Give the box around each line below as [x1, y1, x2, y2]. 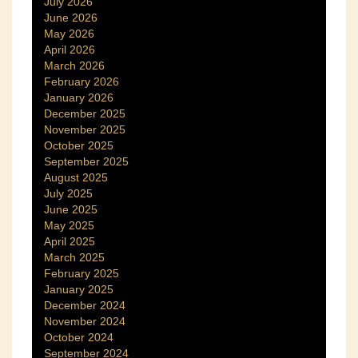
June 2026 [44, 11, 97, 25]
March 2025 [44, 251, 105, 265]
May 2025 [44, 219, 94, 233]
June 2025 [44, 203, 97, 217]
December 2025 [44, 107, 125, 121]
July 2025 [44, 187, 93, 201]
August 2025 [44, 171, 108, 185]
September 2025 [44, 155, 129, 169]
